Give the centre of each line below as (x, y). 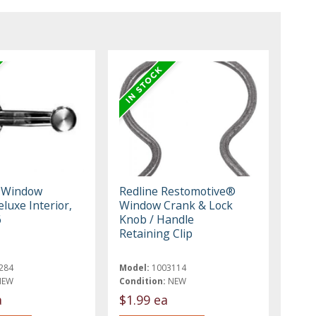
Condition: (143, 281)
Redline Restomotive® (178, 192)
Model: (135, 268)
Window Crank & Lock (176, 206)
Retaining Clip (156, 234)
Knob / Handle (157, 220)
